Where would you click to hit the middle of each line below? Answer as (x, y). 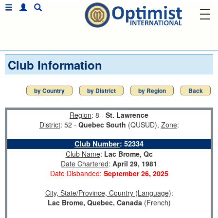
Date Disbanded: (77, 173)
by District (101, 91)
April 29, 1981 (135, 163)
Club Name (83, 154)
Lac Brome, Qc (128, 154)
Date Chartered (85, 163)
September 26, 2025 (136, 173)
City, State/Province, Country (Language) (108, 193)
